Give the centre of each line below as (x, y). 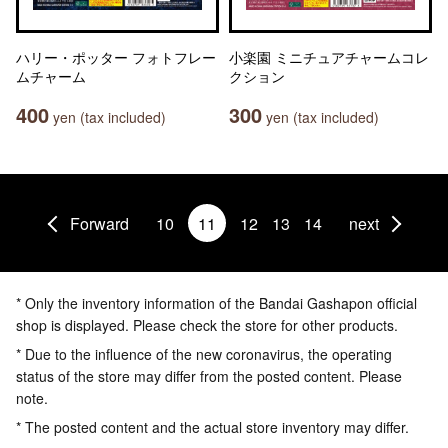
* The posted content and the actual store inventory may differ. (212, 427)
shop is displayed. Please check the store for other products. (207, 325)
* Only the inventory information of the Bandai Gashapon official (216, 303)
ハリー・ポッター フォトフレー (116, 57)
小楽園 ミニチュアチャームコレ (329, 57)
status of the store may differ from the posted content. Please (209, 376)
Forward (99, 223)
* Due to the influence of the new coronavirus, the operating (204, 354)
